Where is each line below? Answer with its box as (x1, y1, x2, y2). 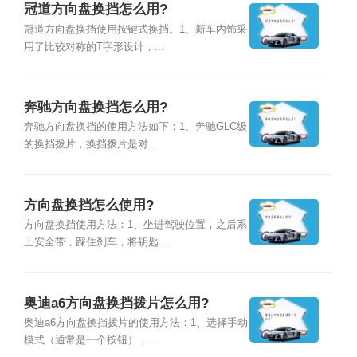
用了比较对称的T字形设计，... (23, 41, 164, 53)
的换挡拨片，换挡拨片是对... (23, 139, 158, 151)
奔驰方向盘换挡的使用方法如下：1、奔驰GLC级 (23, 121, 247, 133)
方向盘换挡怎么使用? (23, 197, 154, 213)
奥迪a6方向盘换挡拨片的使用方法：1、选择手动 (23, 316, 248, 328)
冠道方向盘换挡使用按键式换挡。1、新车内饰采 (23, 23, 247, 35)
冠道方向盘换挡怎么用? (23, 2, 167, 18)
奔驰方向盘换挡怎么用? (23, 100, 167, 116)
